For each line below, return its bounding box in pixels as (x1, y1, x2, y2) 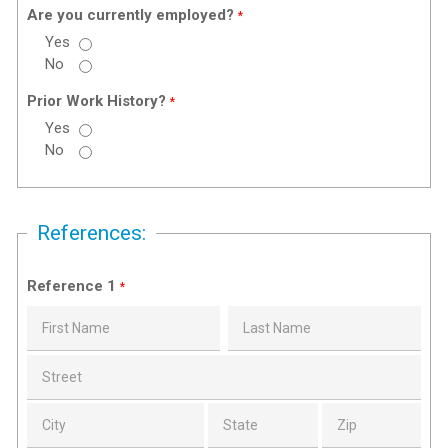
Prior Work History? (27, 92, 171, 111)
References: (37, 221, 147, 246)
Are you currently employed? (27, 6, 239, 25)
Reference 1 (27, 276, 121, 295)
